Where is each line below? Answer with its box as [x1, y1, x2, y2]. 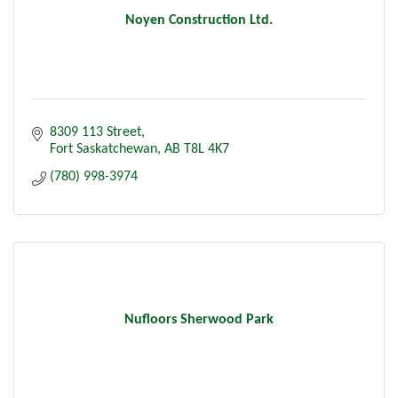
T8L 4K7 [184, 141, 229, 156]
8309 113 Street [50, 124, 141, 139]
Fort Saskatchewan [50, 141, 157, 156]
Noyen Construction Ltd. [125, 12, 273, 28]
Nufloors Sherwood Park [124, 312, 274, 327]
